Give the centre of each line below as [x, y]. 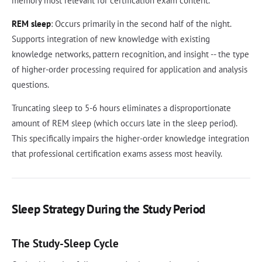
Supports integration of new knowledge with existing [111, 39]
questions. [30, 85]
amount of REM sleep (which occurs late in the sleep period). [124, 123]
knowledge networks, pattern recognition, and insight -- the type [130, 54]
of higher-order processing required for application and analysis [130, 69]
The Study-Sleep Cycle [65, 243]
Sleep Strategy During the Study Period [109, 209]
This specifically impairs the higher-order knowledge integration [130, 138]
